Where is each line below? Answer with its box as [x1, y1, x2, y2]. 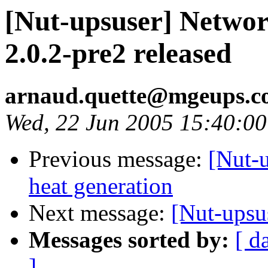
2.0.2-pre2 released [5, 38, 232, 69]
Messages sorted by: [29, 227, 229, 253]
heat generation [29, 173, 173, 199]
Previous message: [29, 146, 208, 172]
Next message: [29, 200, 171, 226]
